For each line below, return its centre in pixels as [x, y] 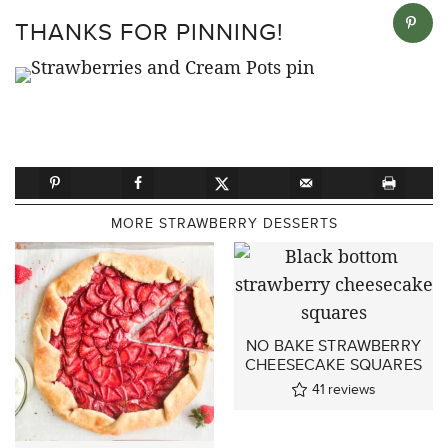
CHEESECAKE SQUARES [333, 364]
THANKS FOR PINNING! [149, 31]
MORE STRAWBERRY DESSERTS [224, 222]
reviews [351, 388]
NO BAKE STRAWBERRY [333, 345]
